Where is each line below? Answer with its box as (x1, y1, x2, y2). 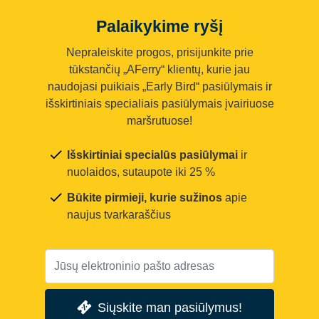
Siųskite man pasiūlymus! (98, 299, 243, 315)
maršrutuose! (127, 114, 192, 127)
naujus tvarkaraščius (67, 208, 171, 221)
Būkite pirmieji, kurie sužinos (67, 191, 222, 204)
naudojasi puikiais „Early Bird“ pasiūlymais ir (47, 80, 272, 93)
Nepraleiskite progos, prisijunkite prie (66, 46, 253, 58)
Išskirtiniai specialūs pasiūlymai (67, 148, 238, 161)
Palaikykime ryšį (96, 16, 223, 36)
